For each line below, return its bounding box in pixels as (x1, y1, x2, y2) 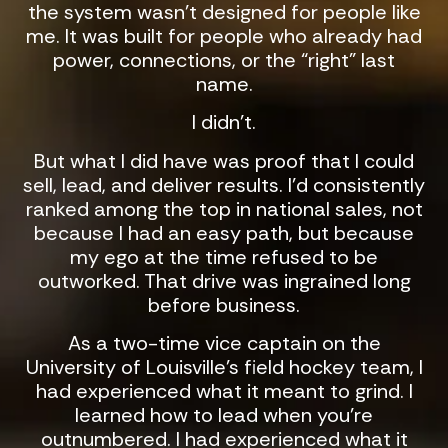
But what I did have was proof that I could (34, 147, 414, 174)
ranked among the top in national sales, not (25, 195, 423, 222)
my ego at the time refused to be (70, 243, 378, 270)
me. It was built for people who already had (26, 23, 422, 50)
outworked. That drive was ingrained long (37, 267, 411, 294)
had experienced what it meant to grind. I (35, 378, 413, 405)
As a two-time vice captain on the (67, 330, 381, 357)
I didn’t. (192, 109, 256, 136)
